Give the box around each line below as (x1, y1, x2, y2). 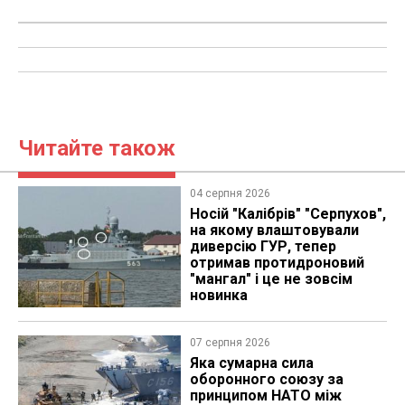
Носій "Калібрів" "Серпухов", (189, 205, 386, 223)
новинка (189, 287, 248, 305)
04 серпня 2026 (189, 187, 270, 201)
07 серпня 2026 (189, 335, 270, 349)
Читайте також (18, 136, 175, 162)
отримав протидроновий (189, 254, 364, 272)
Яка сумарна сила (189, 353, 314, 372)
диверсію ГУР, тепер (189, 238, 336, 256)
